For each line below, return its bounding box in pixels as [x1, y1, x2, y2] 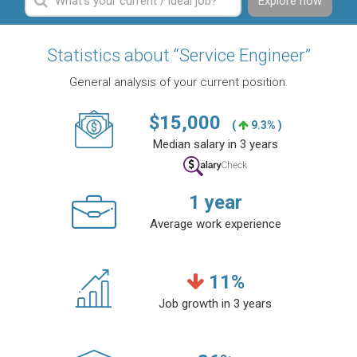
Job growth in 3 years [159, 296, 272, 312]
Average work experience [149, 217, 281, 232]
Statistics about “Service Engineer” [46, 45, 311, 66]
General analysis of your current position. [69, 75, 288, 90]
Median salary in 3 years [152, 137, 278, 152]
